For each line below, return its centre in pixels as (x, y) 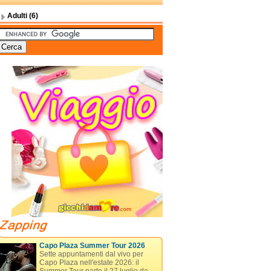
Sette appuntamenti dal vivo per (91, 254)
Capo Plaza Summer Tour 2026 (92, 246)
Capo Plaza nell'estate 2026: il (89, 263)
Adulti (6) (22, 16)
